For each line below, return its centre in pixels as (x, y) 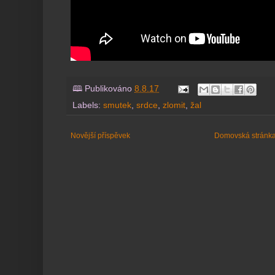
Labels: (88, 105)
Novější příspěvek (100, 135)
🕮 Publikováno (103, 89)
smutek (117, 105)
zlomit (174, 105)
